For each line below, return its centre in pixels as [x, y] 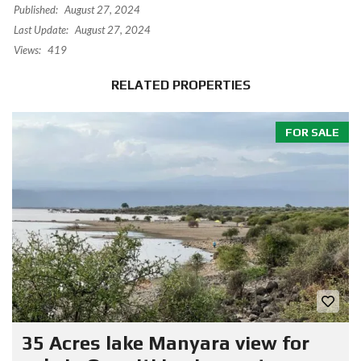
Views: [27, 50]
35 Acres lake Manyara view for [166, 343]
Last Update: [41, 30]
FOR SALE [312, 133]
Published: [36, 10]
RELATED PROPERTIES [180, 85]
